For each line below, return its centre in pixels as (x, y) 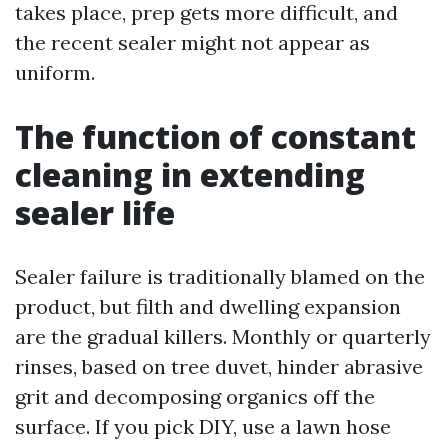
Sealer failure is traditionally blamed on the (220, 276)
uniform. (55, 72)
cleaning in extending (190, 174)
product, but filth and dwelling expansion (208, 306)
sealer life (95, 212)
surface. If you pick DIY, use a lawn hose (203, 426)
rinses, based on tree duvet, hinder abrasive (219, 366)
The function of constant (215, 136)
